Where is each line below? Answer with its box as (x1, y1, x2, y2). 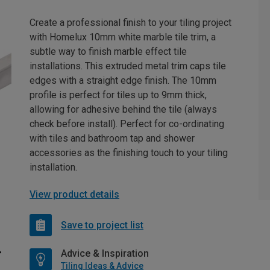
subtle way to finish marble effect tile (30, 46, 187, 58)
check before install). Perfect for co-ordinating (30, 118, 224, 130)
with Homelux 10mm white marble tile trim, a (30, 31, 216, 43)
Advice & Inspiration (61, 248, 149, 260)
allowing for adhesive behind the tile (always (30, 104, 217, 116)
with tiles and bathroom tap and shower (30, 133, 195, 145)
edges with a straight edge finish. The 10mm (30, 75, 216, 87)
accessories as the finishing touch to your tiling (30, 147, 228, 159)
